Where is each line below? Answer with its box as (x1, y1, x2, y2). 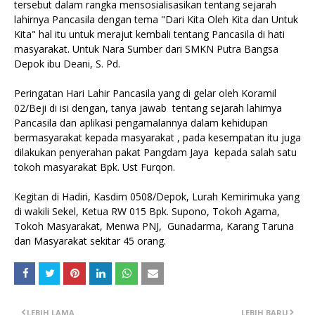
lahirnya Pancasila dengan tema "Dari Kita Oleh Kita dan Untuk (14, 13, 298, 26)
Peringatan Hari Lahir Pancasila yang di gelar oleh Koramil (14, 86, 276, 100)
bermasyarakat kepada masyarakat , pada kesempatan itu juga (14, 131, 301, 144)
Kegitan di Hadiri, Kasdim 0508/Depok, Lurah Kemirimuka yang (14, 190, 300, 203)
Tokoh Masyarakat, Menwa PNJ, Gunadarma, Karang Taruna (14, 219, 294, 233)
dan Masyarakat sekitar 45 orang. (14, 234, 166, 247)
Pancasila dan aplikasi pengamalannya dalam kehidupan (14, 116, 268, 129)
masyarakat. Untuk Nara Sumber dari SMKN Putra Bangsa (14, 42, 278, 56)
